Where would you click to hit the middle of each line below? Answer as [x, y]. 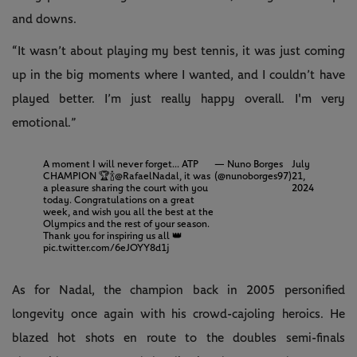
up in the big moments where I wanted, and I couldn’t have [178, 75]
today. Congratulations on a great [118, 200]
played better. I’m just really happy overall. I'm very [178, 98]
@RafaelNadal [147, 176]
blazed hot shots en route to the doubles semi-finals [178, 337]
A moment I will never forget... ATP [120, 164]
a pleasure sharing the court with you [125, 188]
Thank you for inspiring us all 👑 [112, 236]
